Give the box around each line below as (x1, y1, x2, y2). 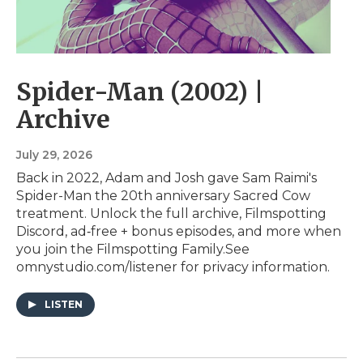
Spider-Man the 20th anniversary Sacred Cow (16, 188, 310, 204)
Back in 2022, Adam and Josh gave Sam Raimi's (16, 170, 317, 186)
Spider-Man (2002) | (16, 76, 264, 108)
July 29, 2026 (16, 147, 92, 163)
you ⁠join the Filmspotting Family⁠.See (16, 241, 250, 258)
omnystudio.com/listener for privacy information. (16, 259, 330, 275)
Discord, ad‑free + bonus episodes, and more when (16, 224, 341, 240)
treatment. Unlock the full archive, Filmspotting (16, 206, 327, 222)
